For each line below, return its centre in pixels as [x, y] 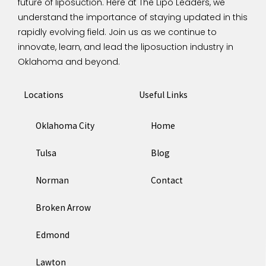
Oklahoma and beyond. [69, 61]
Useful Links [163, 95]
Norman [52, 180]
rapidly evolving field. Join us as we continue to [117, 32]
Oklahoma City [65, 126]
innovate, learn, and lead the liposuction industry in [126, 47]
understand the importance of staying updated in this [133, 17]
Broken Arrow [63, 208]
